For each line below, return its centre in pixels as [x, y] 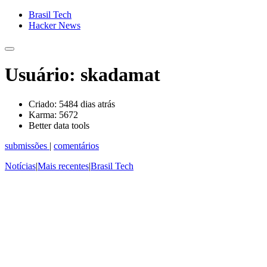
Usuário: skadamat [83, 75]
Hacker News [55, 25]
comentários [76, 145]
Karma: [43, 114]
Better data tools [59, 125]
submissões [27, 145]
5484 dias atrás [86, 104]
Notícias [20, 166]
